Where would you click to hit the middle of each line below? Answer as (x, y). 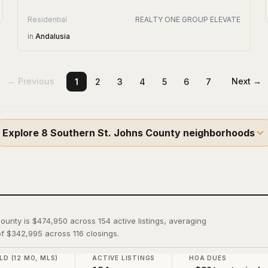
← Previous (31, 81)
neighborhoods (218, 133)
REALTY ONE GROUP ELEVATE (188, 19)
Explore (22, 133)
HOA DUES (208, 258)
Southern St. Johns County (115, 133)
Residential (48, 19)
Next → (246, 81)
